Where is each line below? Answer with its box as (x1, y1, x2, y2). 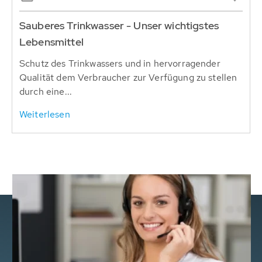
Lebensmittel (19, 35, 84, 49)
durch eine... (19, 85, 72, 98)
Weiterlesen (19, 108, 70, 120)
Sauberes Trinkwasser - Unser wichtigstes (19, 19, 219, 32)
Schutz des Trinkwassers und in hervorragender (19, 57, 220, 70)
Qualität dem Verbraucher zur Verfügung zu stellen (19, 71, 237, 84)
